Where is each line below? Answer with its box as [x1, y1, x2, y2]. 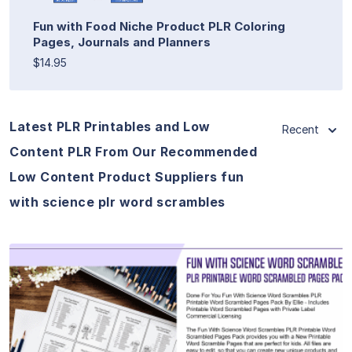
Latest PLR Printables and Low [9, 118, 211, 134]
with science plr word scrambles [9, 193, 225, 210]
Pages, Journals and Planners [33, 34, 211, 49]
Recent [282, 122, 319, 136]
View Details [137, 304, 215, 321]
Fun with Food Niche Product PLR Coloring [33, 18, 285, 34]
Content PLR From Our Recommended [9, 143, 257, 159]
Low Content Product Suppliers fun [9, 168, 244, 185]
